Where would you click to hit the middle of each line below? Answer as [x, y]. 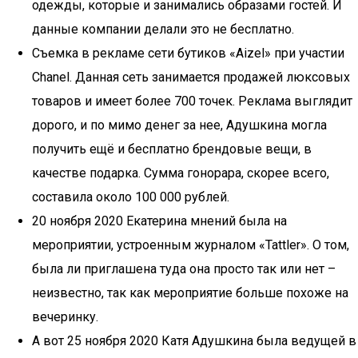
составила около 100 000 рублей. [131, 197]
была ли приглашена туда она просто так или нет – [184, 269]
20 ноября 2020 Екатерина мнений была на [159, 221]
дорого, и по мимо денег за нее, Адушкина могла [179, 125]
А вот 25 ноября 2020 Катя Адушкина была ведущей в [194, 341]
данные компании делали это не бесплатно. [163, 29]
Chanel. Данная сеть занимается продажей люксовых [191, 77]
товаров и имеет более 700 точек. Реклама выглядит [192, 101]
